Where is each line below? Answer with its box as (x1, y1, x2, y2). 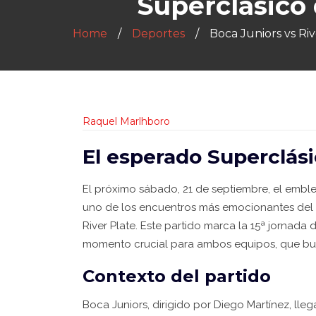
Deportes (132, 27, 185, 40)
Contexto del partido (83, 266, 271, 286)
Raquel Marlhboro (83, 114, 170, 128)
